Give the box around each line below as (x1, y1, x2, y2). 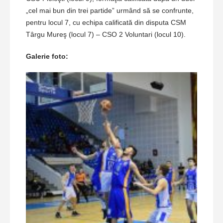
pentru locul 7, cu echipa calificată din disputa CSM (26, 18, 186, 26)
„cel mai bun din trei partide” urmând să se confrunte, (26, 6, 194, 14)
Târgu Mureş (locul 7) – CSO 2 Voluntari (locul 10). (26, 30, 186, 38)
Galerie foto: (26, 52, 68, 60)
